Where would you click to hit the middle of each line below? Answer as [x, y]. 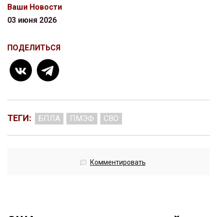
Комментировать [118, 163]
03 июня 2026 [32, 20]
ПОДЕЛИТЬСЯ [34, 48]
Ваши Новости [35, 7]
